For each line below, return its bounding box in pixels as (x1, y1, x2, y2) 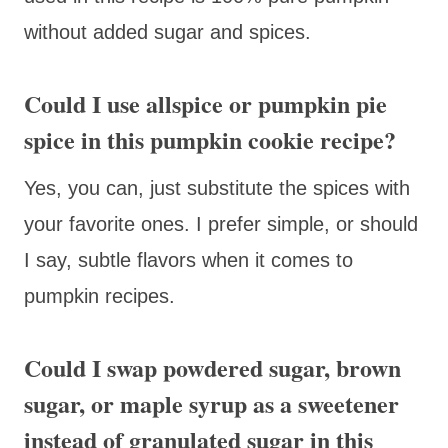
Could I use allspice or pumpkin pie (24, 85, 387, 121)
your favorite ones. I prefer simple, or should (24, 212, 418, 235)
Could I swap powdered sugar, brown (24, 349, 401, 385)
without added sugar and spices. (24, 20, 311, 43)
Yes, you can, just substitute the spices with (24, 176, 410, 199)
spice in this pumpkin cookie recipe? (24, 121, 396, 157)
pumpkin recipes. (24, 284, 175, 307)
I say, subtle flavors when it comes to (24, 248, 353, 271)
